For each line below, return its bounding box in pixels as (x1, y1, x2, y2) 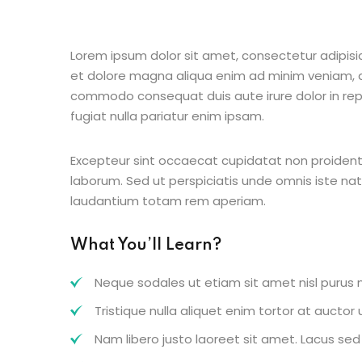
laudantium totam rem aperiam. (70, 192, 266, 209)
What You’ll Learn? (70, 238, 221, 254)
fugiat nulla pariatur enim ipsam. (70, 107, 264, 124)
